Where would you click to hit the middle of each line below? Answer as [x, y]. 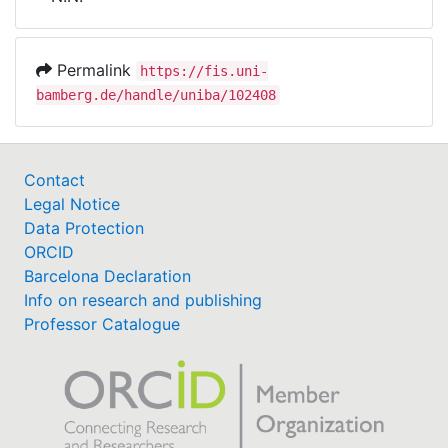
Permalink [94, 70]
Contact [54, 180]
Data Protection [84, 228]
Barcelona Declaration [107, 276]
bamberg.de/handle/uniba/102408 [156, 95]
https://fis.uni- [204, 71]
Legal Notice [72, 204]
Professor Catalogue [102, 324]
